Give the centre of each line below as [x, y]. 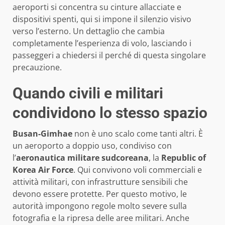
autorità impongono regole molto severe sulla [100, 206]
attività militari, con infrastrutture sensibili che [100, 182]
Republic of [184, 157]
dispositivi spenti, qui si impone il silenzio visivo [102, 19]
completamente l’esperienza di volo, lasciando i [102, 43]
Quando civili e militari [88, 93]
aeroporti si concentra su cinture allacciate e [97, 7]
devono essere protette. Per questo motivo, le [100, 194]
